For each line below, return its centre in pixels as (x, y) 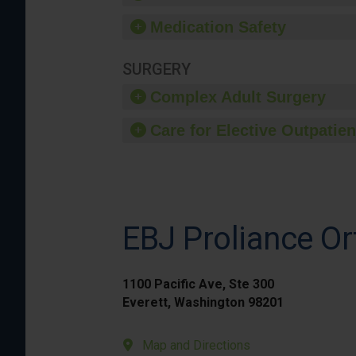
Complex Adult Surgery (238, 97)
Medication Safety (218, 27)
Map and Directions (196, 345)
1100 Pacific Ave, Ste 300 (198, 284)
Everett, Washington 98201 (203, 302)
